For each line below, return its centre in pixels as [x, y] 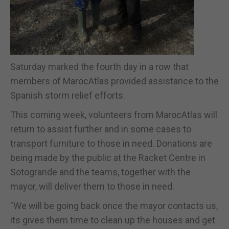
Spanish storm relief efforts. [68, 95]
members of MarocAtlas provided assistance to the [114, 81]
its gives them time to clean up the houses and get [113, 220]
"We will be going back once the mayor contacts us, [114, 206]
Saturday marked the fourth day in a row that [99, 67]
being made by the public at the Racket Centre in [108, 158]
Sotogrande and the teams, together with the [100, 172]
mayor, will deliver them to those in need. [92, 186]
